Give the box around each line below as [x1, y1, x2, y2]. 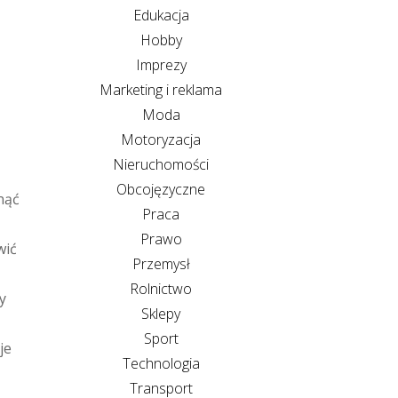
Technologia [122, 353, 200, 373]
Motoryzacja [121, 129, 201, 149]
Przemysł [131, 253, 190, 274]
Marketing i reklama [99, 79, 222, 99]
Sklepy [141, 303, 180, 323]
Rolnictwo [130, 278, 192, 298]
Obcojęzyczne [116, 179, 205, 199]
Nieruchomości [113, 154, 209, 174]
